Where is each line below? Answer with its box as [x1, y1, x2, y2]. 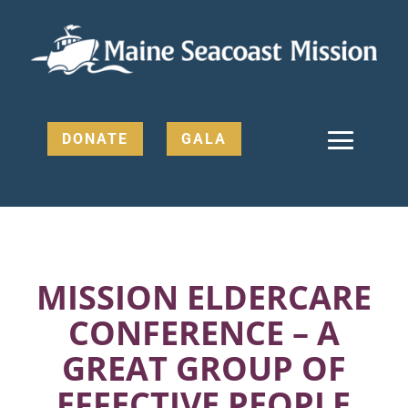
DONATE [62, 130, 129, 148]
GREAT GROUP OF [61, 345, 346, 391]
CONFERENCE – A [67, 310, 340, 355]
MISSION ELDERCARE [36, 274, 372, 320]
